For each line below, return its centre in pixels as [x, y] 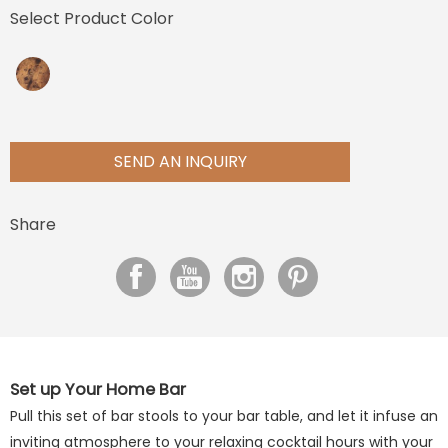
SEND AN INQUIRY [180, 161]
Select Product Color [92, 18]
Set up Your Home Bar [98, 389]
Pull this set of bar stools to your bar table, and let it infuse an [224, 416]
